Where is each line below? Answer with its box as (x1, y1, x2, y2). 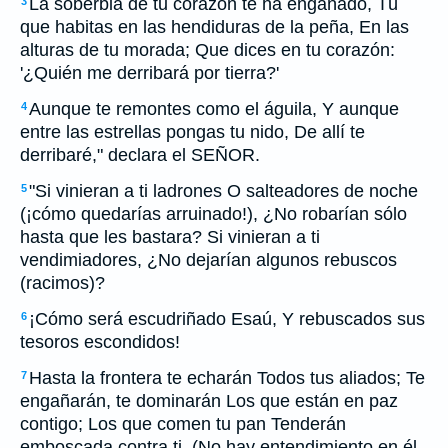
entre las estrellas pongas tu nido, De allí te (20, 122, 365, 142)
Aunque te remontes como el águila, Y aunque (29, 99, 399, 119)
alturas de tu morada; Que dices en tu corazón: (20, 40, 395, 60)
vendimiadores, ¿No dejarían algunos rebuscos (20, 250, 397, 270)
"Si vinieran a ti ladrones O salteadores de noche (29, 181, 418, 201)
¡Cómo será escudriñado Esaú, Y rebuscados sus (29, 309, 425, 329)
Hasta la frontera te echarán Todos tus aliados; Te (29, 368, 425, 388)
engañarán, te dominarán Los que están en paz (20, 391, 398, 411)
